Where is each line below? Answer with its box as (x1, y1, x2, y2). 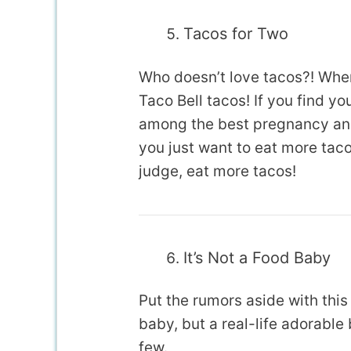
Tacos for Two (183, 24, 288, 44)
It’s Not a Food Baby (183, 248, 331, 267)
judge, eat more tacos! (139, 161, 296, 180)
